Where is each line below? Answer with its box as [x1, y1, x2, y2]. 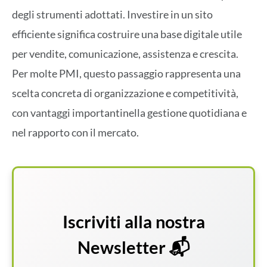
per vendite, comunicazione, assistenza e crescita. [12, 47, 238, 61]
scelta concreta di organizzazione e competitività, [12, 86, 238, 100]
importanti [72, 106, 123, 120]
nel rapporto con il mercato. [12, 126, 139, 139]
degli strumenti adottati [12, 8, 123, 21]
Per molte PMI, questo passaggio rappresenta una [12, 67, 241, 80]
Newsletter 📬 [77, 237, 190, 258]
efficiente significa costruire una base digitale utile [12, 27, 242, 41]
